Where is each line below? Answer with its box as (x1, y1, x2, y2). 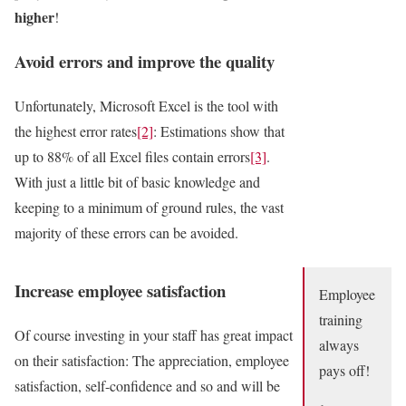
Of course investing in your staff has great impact (14, 325, 293, 344)
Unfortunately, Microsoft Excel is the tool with (14, 95, 278, 115)
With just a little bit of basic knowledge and (14, 171, 260, 191)
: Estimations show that (153, 121, 285, 140)
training (319, 309, 363, 329)
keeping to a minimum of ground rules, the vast (14, 197, 284, 217)
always (319, 334, 360, 354)
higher (14, 6, 54, 28)
